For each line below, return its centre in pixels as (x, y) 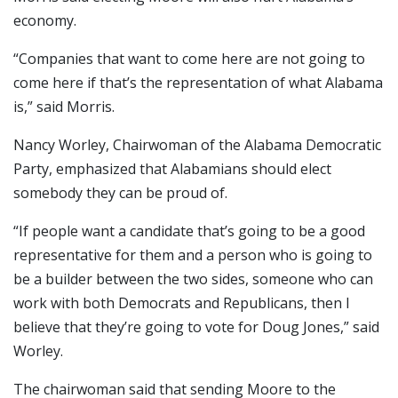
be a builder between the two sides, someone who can (193, 279)
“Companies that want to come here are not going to (189, 59)
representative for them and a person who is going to (193, 255)
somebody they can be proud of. (120, 193)
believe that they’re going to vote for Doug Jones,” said (196, 327)
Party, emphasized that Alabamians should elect (172, 169)
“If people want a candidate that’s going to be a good (189, 231)
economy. (45, 21)
